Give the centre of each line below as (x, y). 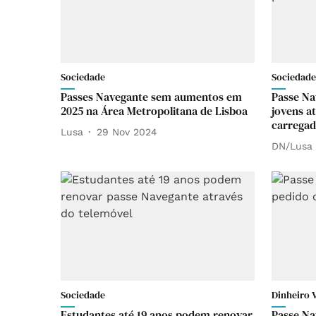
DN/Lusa (292, 146)
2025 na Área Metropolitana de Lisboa (154, 111)
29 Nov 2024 (127, 132)
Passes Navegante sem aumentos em (151, 97)
